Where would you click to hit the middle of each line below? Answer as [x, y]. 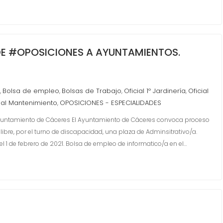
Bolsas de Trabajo [92, 91]
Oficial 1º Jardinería [155, 91]
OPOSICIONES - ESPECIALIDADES [111, 103]
